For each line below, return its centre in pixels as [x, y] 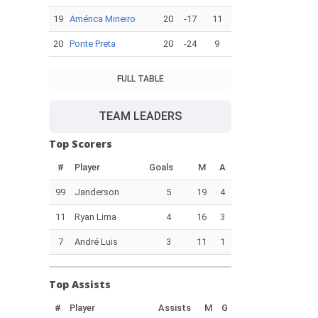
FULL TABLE [140, 79]
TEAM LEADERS [140, 116]
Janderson [97, 192]
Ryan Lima [95, 217]
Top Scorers [81, 144]
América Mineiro [103, 19]
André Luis [96, 242]
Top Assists [80, 284]
